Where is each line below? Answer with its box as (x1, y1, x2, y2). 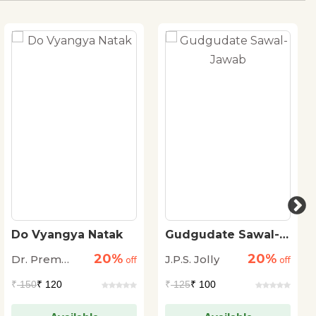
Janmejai (11, 269, 59, 284)
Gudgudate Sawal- (165, 228, 279, 241)
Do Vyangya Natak (11, 228, 123, 241)
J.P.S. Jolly (165, 252, 219, 266)
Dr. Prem (11, 252, 61, 266)
